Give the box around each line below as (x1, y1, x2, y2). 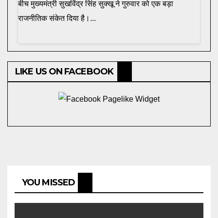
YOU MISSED (22, 177, 75, 188)
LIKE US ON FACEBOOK (15, 66, 113, 77)
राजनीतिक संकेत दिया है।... (18, 14, 96, 22)
